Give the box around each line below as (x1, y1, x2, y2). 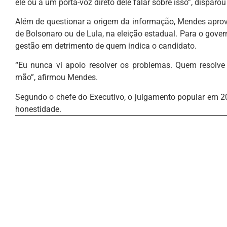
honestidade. (15, 104, 61, 114)
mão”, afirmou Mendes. (15, 72, 98, 83)
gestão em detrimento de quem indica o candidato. (15, 41, 197, 51)
